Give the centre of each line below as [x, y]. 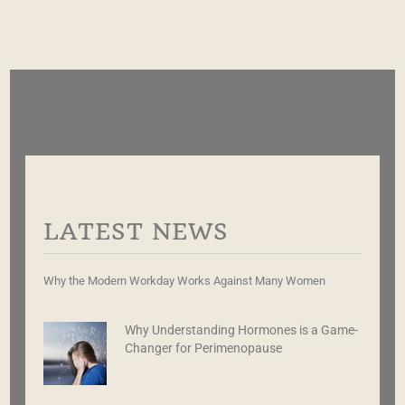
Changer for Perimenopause [204, 348]
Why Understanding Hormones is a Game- [242, 330]
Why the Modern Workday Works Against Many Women [184, 280]
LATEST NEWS [136, 231]
